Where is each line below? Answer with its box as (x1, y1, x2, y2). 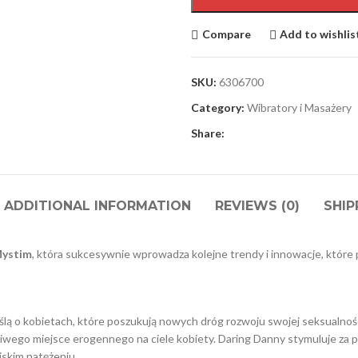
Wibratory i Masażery (247, 100, 352, 114)
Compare (201, 27, 251, 41)
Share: (191, 125, 225, 140)
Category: (191, 100, 245, 114)
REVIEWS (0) (214, 197, 300, 213)
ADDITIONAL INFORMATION (3, 197, 191, 213)
